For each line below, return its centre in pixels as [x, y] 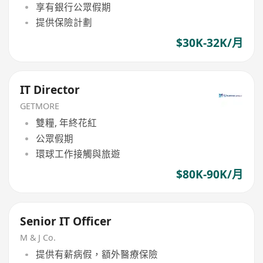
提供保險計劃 [64, 23]
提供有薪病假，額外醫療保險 [97, 254]
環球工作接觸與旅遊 [78, 154]
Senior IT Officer [66, 221]
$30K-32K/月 [209, 43]
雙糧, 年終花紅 [66, 123]
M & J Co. [38, 237]
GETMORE [40, 106]
